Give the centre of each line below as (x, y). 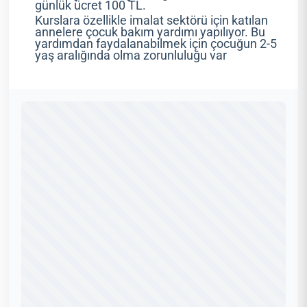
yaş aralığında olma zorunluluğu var (131, 56)
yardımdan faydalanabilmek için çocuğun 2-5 (156, 44)
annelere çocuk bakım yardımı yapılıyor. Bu (150, 33)
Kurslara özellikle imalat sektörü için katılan (151, 21)
